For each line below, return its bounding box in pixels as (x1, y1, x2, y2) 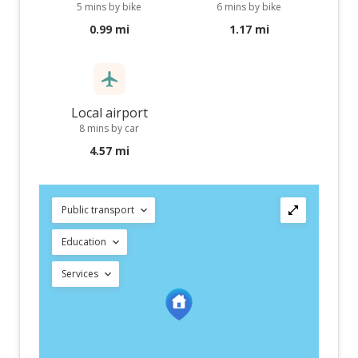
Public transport (62, 203, 134, 217)
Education (62, 235, 106, 249)
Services (62, 267, 98, 280)
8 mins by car (79, 121, 139, 135)
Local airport (70, 104, 148, 121)
